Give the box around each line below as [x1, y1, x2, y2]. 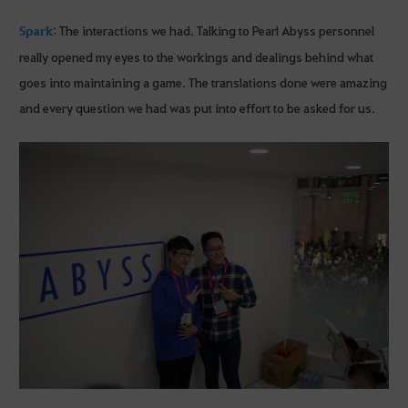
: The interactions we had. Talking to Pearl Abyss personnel [53, 21, 374, 38]
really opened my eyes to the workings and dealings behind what [19, 47, 373, 65]
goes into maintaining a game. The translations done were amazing [19, 73, 387, 90]
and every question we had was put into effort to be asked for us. [19, 98, 375, 116]
